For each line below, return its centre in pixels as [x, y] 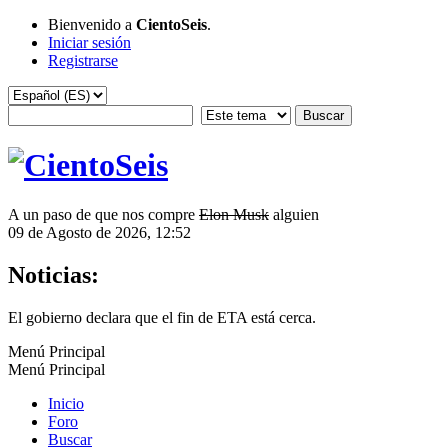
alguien [294, 214]
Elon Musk [234, 214]
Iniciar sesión [89, 42]
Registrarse [83, 60]
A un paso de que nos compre [103, 214]
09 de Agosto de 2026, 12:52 [99, 232]
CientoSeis [171, 24]
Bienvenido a [92, 24]
